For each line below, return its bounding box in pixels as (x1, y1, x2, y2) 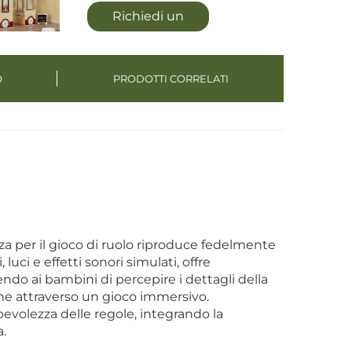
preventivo (114, 38, 182, 53)
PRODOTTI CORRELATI (112, 72, 229, 85)
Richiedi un (112, 9, 184, 24)
